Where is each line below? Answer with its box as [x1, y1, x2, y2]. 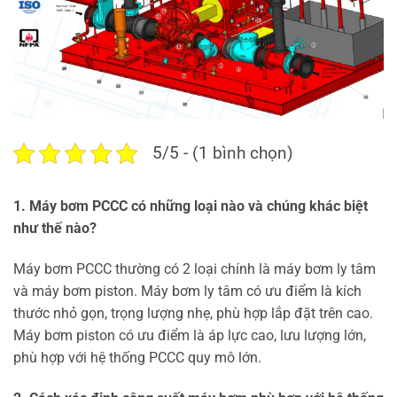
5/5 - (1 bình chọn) [152, 143, 293, 164]
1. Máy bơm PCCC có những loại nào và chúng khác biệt [13, 198, 368, 215]
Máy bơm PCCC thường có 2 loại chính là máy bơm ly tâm [13, 260, 376, 277]
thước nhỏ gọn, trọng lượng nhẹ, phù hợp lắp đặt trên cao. [13, 304, 373, 322]
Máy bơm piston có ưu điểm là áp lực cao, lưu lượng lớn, [13, 326, 366, 344]
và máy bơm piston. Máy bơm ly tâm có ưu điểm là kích [13, 282, 362, 300]
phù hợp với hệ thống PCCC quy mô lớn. [13, 348, 261, 366]
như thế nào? [13, 220, 97, 237]
